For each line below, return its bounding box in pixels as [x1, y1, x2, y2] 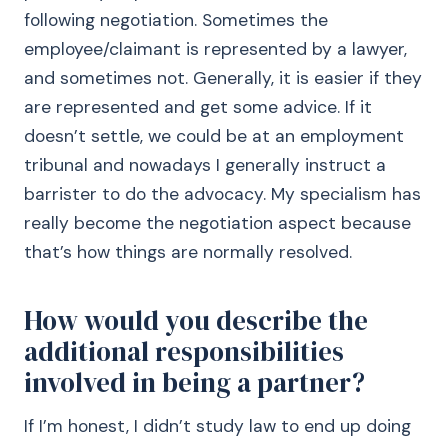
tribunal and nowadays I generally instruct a [24, 154, 386, 176]
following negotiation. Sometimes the [24, 9, 328, 31]
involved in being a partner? [24, 364, 365, 401]
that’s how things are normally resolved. [24, 241, 352, 263]
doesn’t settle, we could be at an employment [24, 125, 404, 147]
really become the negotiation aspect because [24, 212, 411, 234]
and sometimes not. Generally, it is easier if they [24, 67, 422, 89]
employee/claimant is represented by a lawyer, [24, 38, 407, 60]
